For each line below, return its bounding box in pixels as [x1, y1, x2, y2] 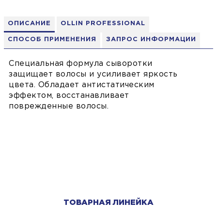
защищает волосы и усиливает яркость [9, 71, 178, 78]
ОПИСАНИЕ [8, 21, 51, 27]
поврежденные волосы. [9, 103, 108, 110]
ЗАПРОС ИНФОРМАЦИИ [106, 37, 196, 43]
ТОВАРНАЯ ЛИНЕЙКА [63, 199, 154, 207]
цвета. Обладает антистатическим [9, 81, 155, 89]
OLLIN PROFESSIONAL [61, 21, 145, 27]
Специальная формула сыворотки [9, 60, 153, 68]
